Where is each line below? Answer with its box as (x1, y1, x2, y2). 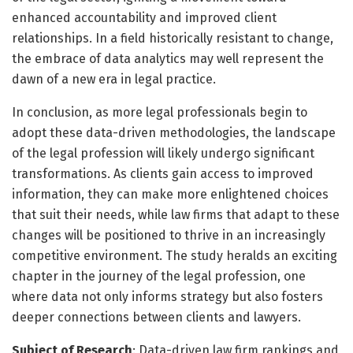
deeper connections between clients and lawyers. (12, 309, 301, 325)
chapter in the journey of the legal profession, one (12, 268, 306, 284)
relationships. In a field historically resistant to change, (12, 30, 333, 46)
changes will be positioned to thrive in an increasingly (12, 227, 325, 243)
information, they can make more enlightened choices (12, 186, 329, 202)
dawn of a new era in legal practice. (12, 71, 216, 87)
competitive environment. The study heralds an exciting (12, 247, 337, 263)
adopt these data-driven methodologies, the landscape (12, 124, 336, 140)
